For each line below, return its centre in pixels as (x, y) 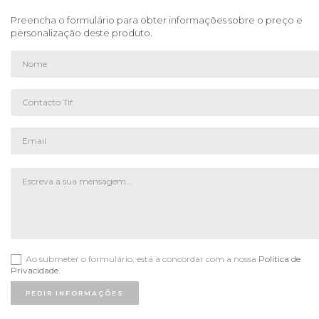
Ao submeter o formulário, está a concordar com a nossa (142, 258)
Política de (279, 258)
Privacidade (35, 271)
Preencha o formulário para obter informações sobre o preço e (157, 20)
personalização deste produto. (82, 32)
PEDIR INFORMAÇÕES (75, 293)
